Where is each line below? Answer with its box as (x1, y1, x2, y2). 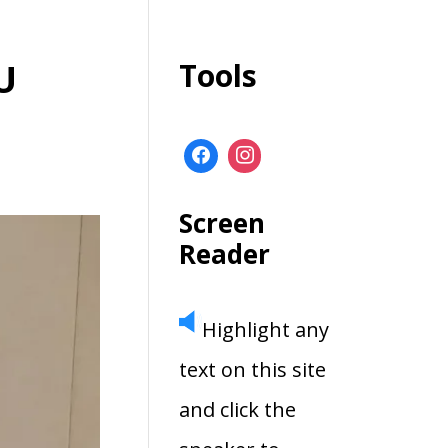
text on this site (179, 355, 327, 383)
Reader (179, 235, 271, 272)
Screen (179, 204, 266, 241)
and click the (179, 395, 297, 423)
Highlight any (202, 315, 330, 343)
